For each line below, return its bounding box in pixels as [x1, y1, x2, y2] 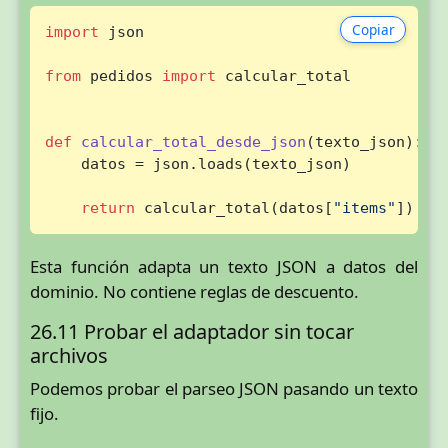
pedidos [80, 66, 162, 84]
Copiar [351, 19, 395, 39]
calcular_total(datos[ [134, 198, 333, 216]
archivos [30, 342, 108, 370]
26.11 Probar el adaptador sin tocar [30, 318, 354, 346]
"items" [332, 198, 396, 216]
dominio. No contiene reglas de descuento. [30, 279, 359, 303]
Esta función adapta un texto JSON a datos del [30, 254, 418, 278]
